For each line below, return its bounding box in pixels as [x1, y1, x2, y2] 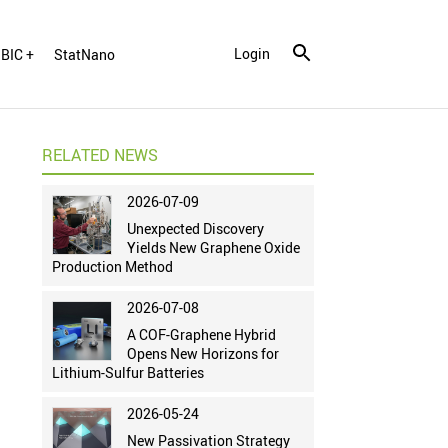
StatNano [53, 44, 115, 64]
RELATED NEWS [41, 144, 158, 167]
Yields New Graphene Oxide [126, 238, 300, 258]
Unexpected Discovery [126, 219, 264, 239]
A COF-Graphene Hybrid [126, 325, 276, 345]
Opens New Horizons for [126, 344, 279, 364]
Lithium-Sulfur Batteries [51, 363, 204, 383]
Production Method [51, 257, 173, 277]
